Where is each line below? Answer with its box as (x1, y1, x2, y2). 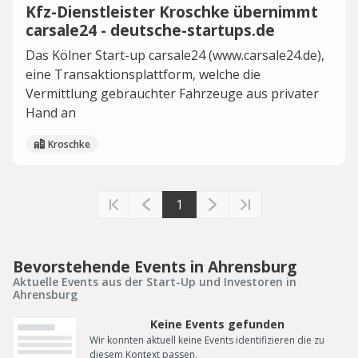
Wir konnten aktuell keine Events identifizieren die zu (89, 333, 324, 347)
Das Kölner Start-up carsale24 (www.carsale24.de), (26, 46, 324, 64)
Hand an (26, 104, 76, 121)
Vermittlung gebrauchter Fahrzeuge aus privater (26, 85, 319, 102)
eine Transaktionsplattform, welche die (26, 66, 261, 83)
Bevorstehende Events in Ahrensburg (13, 256, 296, 277)
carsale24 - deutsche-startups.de (26, 19, 275, 41)
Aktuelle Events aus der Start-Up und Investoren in (13, 274, 296, 289)
